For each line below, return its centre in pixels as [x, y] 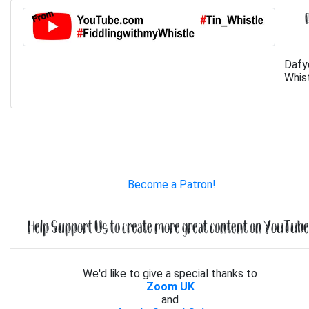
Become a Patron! [171, 185]
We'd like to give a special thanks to [171, 273]
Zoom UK [170, 287]
